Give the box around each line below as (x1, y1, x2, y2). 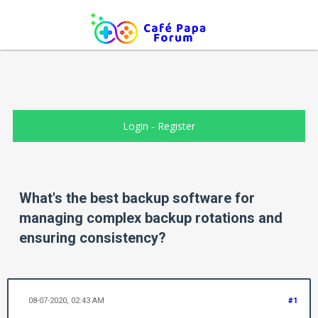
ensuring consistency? (19, 229, 166, 247)
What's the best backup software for (19, 190, 255, 207)
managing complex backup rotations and (19, 209, 283, 227)
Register (157, 119, 195, 133)
